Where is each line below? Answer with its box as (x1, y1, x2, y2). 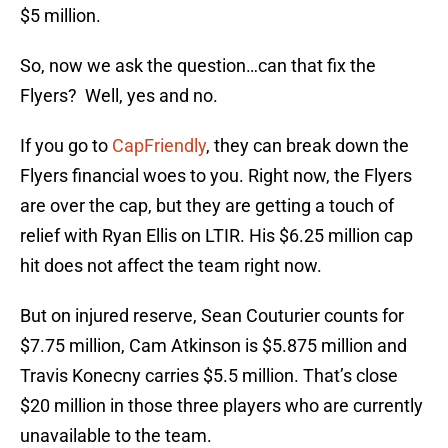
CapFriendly (108, 135, 206, 157)
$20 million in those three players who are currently (20, 395, 423, 417)
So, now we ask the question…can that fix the (20, 55, 376, 77)
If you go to (20, 135, 108, 157)
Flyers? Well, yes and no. (20, 85, 218, 107)
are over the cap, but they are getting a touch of (20, 195, 394, 217)
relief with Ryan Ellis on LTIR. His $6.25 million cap (20, 225, 413, 247)
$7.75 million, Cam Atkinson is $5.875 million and (20, 335, 407, 357)
